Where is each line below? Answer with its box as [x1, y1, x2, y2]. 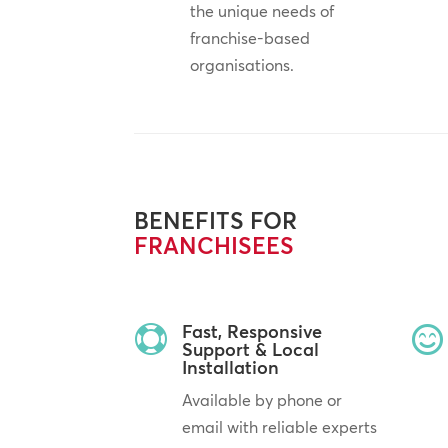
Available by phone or [181, 390, 342, 411]
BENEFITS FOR [134, 207, 298, 236]
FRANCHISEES [134, 232, 295, 261]
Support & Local [181, 338, 319, 362]
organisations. [189, 54, 294, 75]
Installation [181, 356, 279, 380]
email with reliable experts [181, 417, 377, 438]
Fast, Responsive [181, 320, 322, 344]
